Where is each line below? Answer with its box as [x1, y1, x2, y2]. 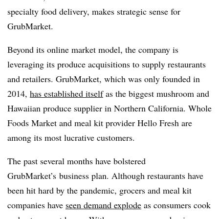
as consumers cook [141, 198, 211, 211]
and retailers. [7, 72, 56, 85]
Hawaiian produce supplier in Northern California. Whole [7, 102, 212, 114]
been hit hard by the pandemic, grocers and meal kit [7, 184, 192, 196]
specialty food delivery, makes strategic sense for [7, 5, 180, 17]
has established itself [30, 87, 103, 99]
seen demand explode [66, 198, 141, 211]
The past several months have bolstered [7, 154, 146, 167]
